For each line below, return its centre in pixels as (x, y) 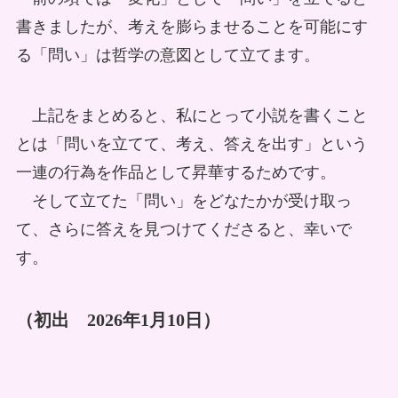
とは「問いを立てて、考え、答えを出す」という (191, 144)
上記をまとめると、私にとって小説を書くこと (191, 116)
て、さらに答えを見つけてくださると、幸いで (183, 230)
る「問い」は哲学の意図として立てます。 (167, 56)
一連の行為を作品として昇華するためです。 (175, 173)
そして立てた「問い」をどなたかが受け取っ (183, 201)
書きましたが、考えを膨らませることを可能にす (191, 27)
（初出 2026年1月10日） (118, 319)
